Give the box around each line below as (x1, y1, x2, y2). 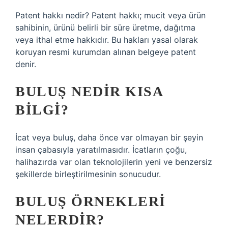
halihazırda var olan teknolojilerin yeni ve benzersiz (15, 157, 212, 167)
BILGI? (15, 102, 69, 118)
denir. (15, 59, 36, 69)
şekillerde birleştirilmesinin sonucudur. (15, 169, 161, 179)
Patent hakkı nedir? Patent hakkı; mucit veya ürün (15, 10, 206, 20)
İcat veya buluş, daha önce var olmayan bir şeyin (15, 132, 203, 142)
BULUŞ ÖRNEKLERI (15, 193, 166, 209)
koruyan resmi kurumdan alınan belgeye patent (15, 47, 196, 57)
